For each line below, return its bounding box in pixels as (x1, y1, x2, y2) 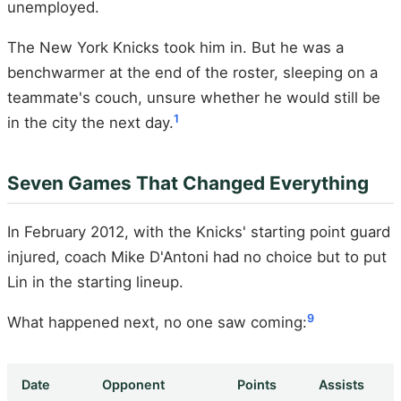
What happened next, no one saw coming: (7, 313, 307, 332)
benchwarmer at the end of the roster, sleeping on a (7, 64, 378, 82)
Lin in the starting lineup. (7, 272, 183, 291)
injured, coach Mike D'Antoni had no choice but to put (7, 247, 387, 266)
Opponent (102, 377, 165, 393)
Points (237, 377, 277, 393)
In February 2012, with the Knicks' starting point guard (7, 222, 390, 241)
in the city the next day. (7, 114, 174, 132)
